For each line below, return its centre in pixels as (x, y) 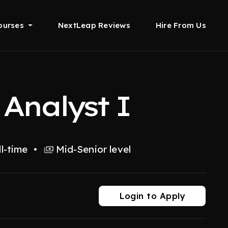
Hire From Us (181, 25)
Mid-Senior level (93, 149)
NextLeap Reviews (94, 25)
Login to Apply (152, 196)
